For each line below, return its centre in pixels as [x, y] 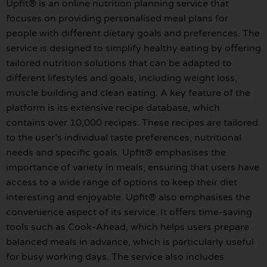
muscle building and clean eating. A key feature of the [128, 93]
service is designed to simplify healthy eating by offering [133, 49]
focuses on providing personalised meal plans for [117, 19]
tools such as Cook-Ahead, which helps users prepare [128, 227]
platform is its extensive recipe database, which [113, 108]
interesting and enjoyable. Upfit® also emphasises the [128, 198]
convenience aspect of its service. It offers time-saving [129, 212]
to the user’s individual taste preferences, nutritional [124, 138]
